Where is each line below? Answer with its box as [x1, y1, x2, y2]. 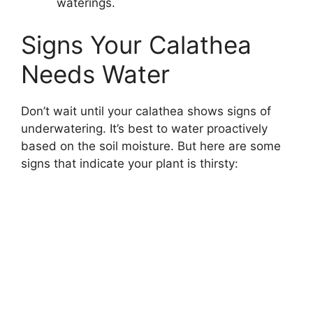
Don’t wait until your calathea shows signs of [21, 103, 271, 118]
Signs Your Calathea [21, 29, 252, 59]
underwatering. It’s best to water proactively [21, 121, 268, 136]
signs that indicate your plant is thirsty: [21, 156, 238, 170]
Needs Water [21, 59, 170, 89]
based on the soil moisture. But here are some [21, 138, 281, 153]
